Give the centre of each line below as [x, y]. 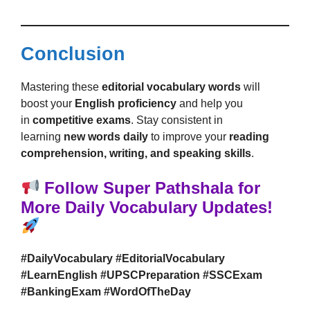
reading [249, 137]
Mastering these [61, 87]
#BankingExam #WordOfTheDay [106, 292]
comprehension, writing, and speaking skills [136, 153]
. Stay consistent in [177, 120]
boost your [48, 103]
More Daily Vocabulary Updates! [147, 207]
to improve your [189, 137]
